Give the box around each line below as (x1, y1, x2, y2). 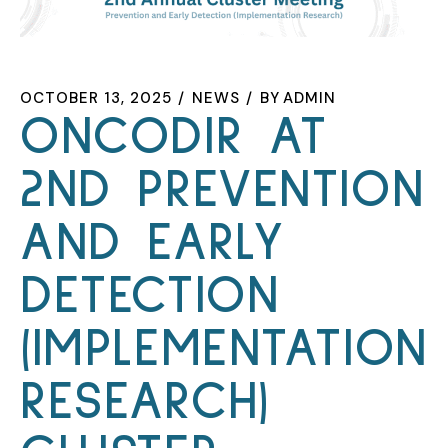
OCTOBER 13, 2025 (20, 87, 172, 108)
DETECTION (20, 269, 280, 323)
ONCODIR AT (20, 110, 328, 164)
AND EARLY (20, 216, 285, 270)
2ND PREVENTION (20, 163, 425, 217)
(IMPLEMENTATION (20, 322, 428, 376)
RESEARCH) (20, 375, 271, 429)
